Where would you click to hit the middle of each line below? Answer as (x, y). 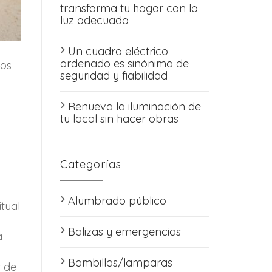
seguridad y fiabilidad (114, 76)
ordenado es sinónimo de (124, 63)
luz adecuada (94, 20)
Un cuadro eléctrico (118, 51)
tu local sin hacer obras (119, 119)
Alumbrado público (117, 201)
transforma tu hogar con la (129, 8)
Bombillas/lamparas (120, 263)
